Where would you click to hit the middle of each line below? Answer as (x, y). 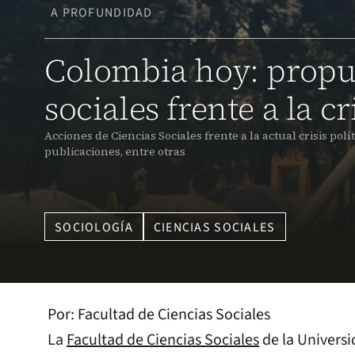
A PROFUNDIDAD (102, 13)
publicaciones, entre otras (115, 152)
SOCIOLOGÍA (94, 228)
